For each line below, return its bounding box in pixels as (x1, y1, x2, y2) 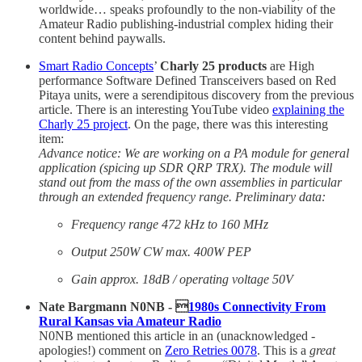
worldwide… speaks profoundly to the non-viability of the (39, 2, 335, 17)
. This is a (257, 343, 309, 358)
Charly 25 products (160, 59, 267, 74)
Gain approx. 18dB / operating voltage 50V (71, 272, 293, 287)
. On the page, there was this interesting (128, 117, 328, 132)
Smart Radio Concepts (39, 59, 154, 74)
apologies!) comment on (39, 343, 165, 358)
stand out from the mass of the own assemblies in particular (39, 175, 342, 190)
